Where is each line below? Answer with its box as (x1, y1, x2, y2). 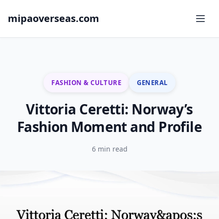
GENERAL (137, 78, 168, 87)
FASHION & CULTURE (51, 78, 122, 87)
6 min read (91, 144, 128, 153)
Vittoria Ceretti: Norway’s (26, 100, 193, 118)
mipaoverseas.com (8, 12, 99, 25)
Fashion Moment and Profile (17, 117, 202, 136)
